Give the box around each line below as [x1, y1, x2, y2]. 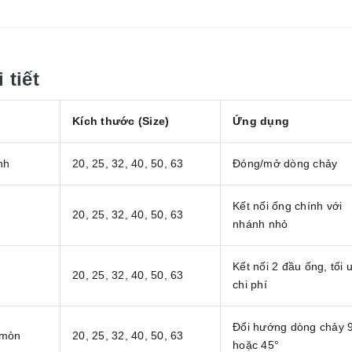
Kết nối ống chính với [233, 200, 343, 213]
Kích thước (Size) [72, 115, 170, 128]
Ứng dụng [233, 115, 289, 128]
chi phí [233, 278, 267, 291]
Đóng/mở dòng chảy [233, 157, 338, 170]
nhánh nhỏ [233, 218, 288, 231]
